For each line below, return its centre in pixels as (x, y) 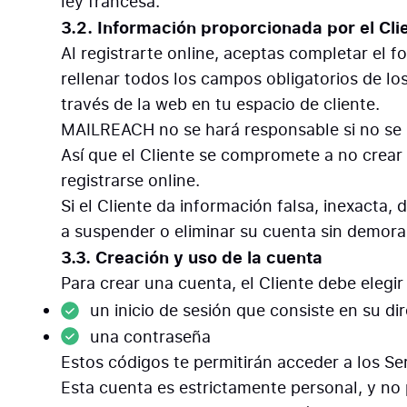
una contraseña (151, 337)
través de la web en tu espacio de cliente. (221, 104)
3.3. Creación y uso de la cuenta (192, 257)
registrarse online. (131, 180)
